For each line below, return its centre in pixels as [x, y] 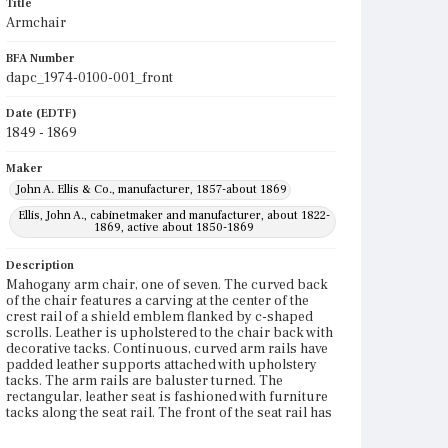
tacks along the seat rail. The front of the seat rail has [169, 413]
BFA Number [40, 58]
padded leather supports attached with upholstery [161, 365]
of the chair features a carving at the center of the [157, 301]
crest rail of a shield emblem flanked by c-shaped [159, 317]
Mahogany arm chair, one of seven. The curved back [167, 285]
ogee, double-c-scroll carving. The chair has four [159, 429]
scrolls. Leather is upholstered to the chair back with [169, 333]
